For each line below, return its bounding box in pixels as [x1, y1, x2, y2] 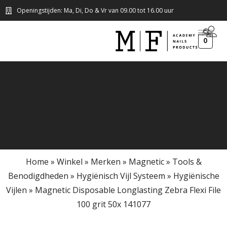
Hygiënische [173, 170, 219, 181]
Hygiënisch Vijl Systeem [76, 170, 165, 181]
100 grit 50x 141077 [77, 199, 150, 210]
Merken [90, 156, 121, 167]
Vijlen [6, 184, 27, 196]
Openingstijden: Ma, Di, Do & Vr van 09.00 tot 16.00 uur [16, 6, 174, 15]
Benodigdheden [8, 170, 68, 181]
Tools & [172, 156, 202, 167]
